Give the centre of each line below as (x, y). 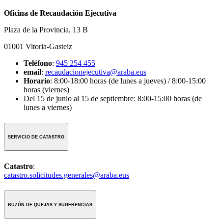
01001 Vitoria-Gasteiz (38, 46)
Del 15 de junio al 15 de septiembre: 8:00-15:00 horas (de (113, 98)
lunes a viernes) (48, 107)
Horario (37, 81)
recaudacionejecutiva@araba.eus (96, 72)
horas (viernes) (46, 89)
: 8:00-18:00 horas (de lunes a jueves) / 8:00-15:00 (128, 81)
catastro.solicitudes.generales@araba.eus (67, 175)
